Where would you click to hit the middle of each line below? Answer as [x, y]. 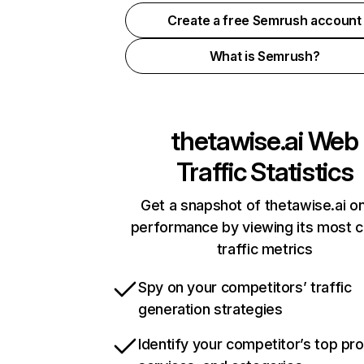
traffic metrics [264, 249]
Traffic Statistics [264, 172]
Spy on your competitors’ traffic [245, 287]
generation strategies [210, 309]
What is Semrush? [264, 56]
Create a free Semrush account [264, 20]
